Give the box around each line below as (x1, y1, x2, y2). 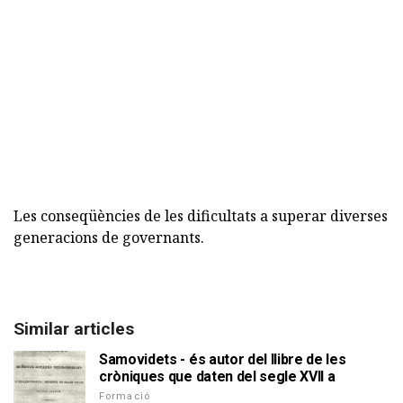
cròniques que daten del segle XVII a (99, 368, 336, 385)
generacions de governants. (13, 228, 204, 247)
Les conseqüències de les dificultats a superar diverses (13, 206, 388, 226)
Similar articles (13, 318, 134, 339)
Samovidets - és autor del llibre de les (99, 351, 346, 368)
